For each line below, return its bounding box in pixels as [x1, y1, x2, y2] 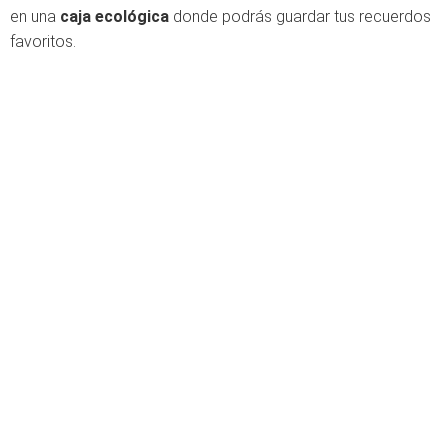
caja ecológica [60, 7, 169, 26]
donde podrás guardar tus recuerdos [169, 7, 431, 26]
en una [10, 7, 60, 26]
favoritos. [10, 32, 76, 51]
